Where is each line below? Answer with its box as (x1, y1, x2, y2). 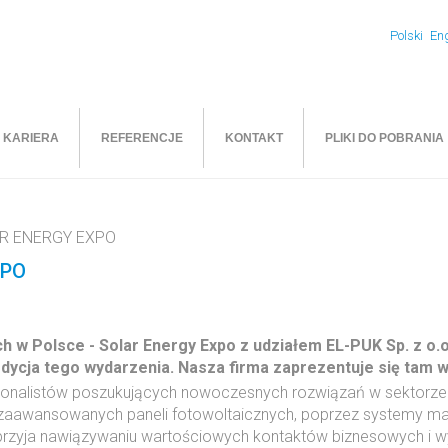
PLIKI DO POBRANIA (325, 131, 444, 145)
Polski (390, 28, 426, 43)
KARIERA (3, 131, 59, 145)
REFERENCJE (101, 131, 183, 145)
